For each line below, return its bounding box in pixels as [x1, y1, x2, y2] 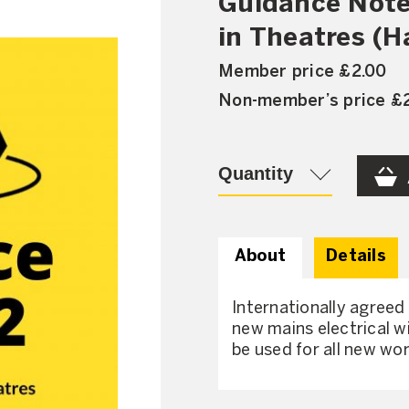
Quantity [218, 163, 293, 184]
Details [326, 249, 386, 265]
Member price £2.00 [218, 64, 387, 80]
